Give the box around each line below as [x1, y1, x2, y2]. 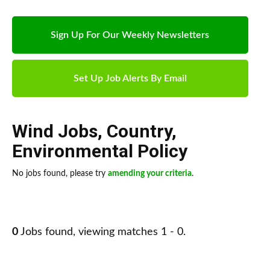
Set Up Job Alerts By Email [73, 74, 187, 84]
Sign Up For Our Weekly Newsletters [51, 30, 210, 40]
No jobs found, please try [12, 169, 108, 178]
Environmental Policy [12, 140, 187, 162]
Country [107, 121, 172, 142]
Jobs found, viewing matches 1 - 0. [18, 227, 186, 238]
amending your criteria [108, 169, 192, 178]
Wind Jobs [12, 121, 98, 142]
